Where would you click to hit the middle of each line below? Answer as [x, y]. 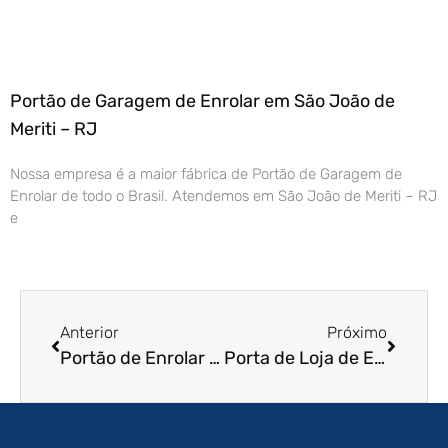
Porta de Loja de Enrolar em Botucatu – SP [379, 358]
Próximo [357, 333]
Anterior [89, 333]
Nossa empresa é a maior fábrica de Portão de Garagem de [206, 174]
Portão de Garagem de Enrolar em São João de [202, 101]
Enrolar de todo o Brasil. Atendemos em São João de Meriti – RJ [223, 196]
